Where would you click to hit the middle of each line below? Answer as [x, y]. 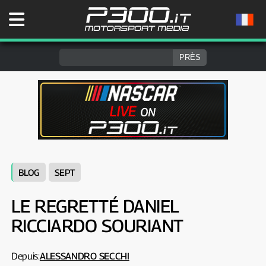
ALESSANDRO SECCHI [84, 256]
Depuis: [25, 256]
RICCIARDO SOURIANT [97, 226]
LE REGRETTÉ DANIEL [95, 206]
